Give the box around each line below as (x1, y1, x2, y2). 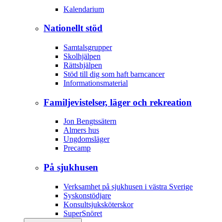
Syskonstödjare (63, 191, 111, 200)
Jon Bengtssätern (63, 117, 116, 126)
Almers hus (63, 126, 99, 135)
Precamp (63, 144, 91, 153)
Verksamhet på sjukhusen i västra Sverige (63, 182, 193, 191)
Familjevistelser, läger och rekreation (44, 97, 192, 108)
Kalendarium (63, 4, 104, 13)
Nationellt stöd (44, 23, 103, 34)
